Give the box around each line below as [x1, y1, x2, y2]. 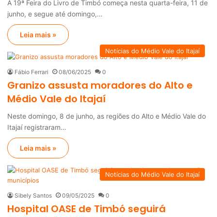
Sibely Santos [15, 191, 52, 199]
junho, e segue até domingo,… [7, 9, 103, 18]
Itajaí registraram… [7, 123, 66, 131]
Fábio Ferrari [15, 68, 48, 76]
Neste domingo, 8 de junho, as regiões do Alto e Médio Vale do [7, 111, 206, 120]
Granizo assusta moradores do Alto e [7, 78, 193, 92]
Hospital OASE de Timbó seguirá [7, 201, 166, 216]
